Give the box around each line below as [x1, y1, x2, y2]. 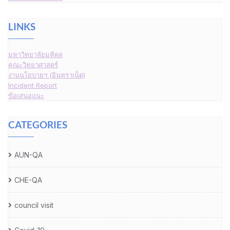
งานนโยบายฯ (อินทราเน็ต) [8, 71, 85, 80]
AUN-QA [14, 150, 43, 160]
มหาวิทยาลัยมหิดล [8, 50, 63, 59]
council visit [14, 201, 53, 210]
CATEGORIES [8, 119, 67, 131]
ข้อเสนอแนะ [8, 91, 44, 100]
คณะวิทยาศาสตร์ [8, 61, 58, 69]
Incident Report [8, 81, 57, 90]
